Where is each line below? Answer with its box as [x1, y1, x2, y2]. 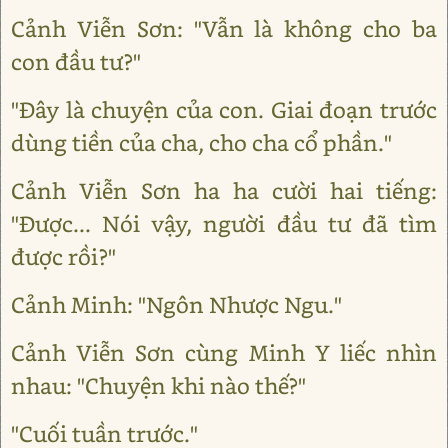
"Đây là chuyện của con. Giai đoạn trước [11, 95, 437, 124]
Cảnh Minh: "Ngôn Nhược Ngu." [11, 290, 342, 319]
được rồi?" [11, 242, 116, 271]
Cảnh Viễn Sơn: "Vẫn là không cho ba [11, 14, 437, 43]
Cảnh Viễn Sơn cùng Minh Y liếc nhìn [11, 338, 437, 367]
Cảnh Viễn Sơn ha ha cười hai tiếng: [11, 176, 437, 205]
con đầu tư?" [11, 47, 141, 76]
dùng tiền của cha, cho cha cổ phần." [11, 128, 392, 157]
